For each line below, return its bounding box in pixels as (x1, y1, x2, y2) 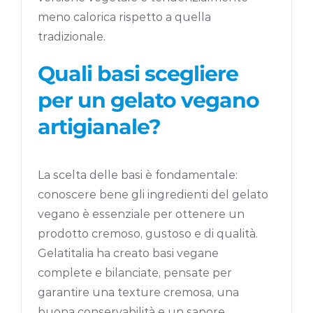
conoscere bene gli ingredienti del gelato (38, 188, 269, 202)
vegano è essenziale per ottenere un (38, 208, 245, 221)
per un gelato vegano (38, 87, 260, 114)
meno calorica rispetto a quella (38, 10, 212, 24)
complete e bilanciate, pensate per (38, 266, 233, 280)
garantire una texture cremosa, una (38, 286, 240, 300)
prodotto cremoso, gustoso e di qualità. (38, 227, 259, 241)
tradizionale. (38, 30, 106, 44)
